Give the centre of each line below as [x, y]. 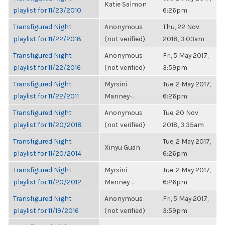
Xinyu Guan [122, 147]
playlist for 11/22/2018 [47, 39]
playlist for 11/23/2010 [47, 10]
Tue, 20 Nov [181, 113]
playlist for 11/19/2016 [46, 210]
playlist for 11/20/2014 [47, 153]
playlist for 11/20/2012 [47, 182]
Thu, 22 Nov [181, 27]
